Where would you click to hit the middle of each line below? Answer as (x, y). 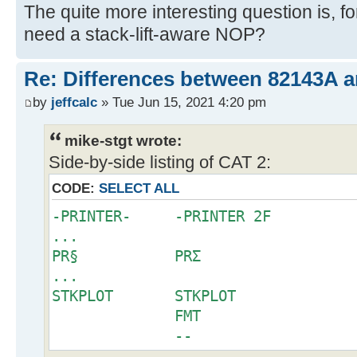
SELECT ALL (139, 188)
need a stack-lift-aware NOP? (145, 34)
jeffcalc (74, 102)
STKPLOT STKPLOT (144, 296)
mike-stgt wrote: (123, 140)
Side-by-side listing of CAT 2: (160, 162)
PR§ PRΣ (175, 256)
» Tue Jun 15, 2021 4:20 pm (182, 102)
